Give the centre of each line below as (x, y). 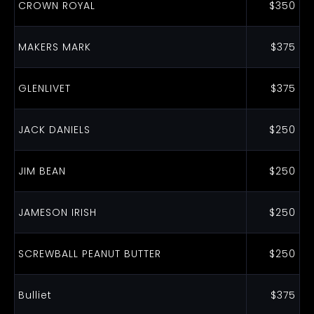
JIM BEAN (42, 171)
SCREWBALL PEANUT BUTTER (89, 254)
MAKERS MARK (54, 47)
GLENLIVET (44, 88)
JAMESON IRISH (57, 212)
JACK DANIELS (54, 130)
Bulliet (35, 295)
